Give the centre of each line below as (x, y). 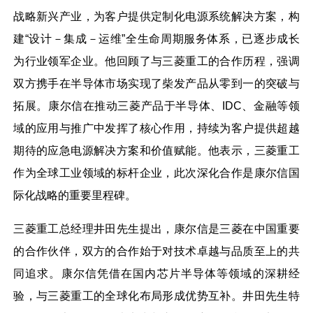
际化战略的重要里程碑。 (75, 195)
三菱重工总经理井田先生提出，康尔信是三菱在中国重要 (156, 228)
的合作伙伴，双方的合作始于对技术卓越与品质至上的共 (156, 251)
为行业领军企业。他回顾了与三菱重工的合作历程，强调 (156, 61)
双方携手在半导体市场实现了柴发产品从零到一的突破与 (156, 83)
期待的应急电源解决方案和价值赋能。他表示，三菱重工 (156, 150)
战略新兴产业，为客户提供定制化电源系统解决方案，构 (156, 16)
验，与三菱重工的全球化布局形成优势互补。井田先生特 (156, 296)
